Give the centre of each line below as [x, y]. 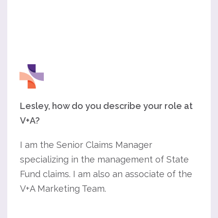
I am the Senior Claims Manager [86, 145]
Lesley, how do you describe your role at [106, 106]
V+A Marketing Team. [63, 189]
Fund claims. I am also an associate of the [106, 174]
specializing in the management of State [104, 159]
